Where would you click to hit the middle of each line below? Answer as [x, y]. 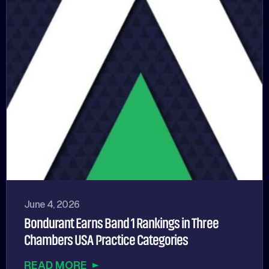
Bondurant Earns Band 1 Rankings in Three [121, 224]
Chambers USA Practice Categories [106, 240]
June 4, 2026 [52, 205]
